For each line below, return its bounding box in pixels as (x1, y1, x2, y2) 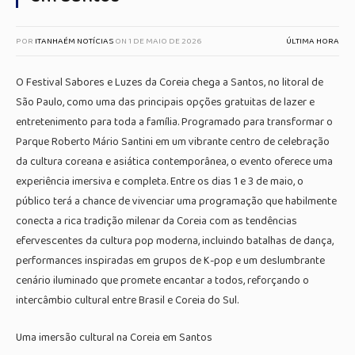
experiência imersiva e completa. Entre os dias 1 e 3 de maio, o (16, 173, 303, 190)
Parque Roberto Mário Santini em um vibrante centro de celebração (16, 133, 330, 151)
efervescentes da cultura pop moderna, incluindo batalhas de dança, (16, 232, 334, 250)
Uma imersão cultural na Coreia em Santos (16, 328, 212, 346)
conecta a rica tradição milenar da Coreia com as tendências (16, 212, 297, 230)
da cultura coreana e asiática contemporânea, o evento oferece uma (16, 153, 333, 170)
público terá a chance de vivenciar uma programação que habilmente (16, 193, 337, 210)
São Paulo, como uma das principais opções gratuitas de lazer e (16, 94, 315, 111)
